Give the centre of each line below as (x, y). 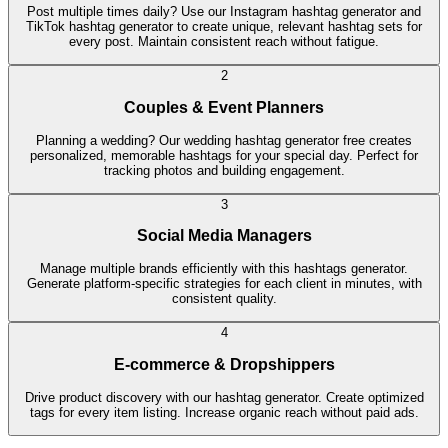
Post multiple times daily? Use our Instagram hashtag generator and (224, 11)
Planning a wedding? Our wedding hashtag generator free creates (224, 140)
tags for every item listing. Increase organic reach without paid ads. (224, 412)
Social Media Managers (224, 236)
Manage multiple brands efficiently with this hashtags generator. (224, 269)
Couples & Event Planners (224, 107)
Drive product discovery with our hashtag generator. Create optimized (224, 397)
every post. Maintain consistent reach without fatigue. (224, 41)
